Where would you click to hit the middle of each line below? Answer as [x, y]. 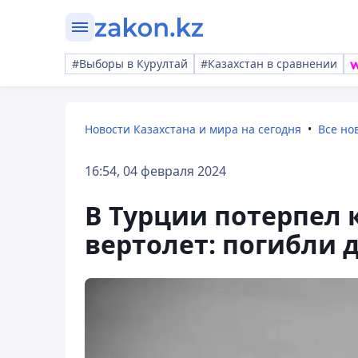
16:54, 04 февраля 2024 [155, 171]
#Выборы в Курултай [130, 64]
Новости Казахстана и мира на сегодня [193, 129]
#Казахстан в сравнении [269, 64]
